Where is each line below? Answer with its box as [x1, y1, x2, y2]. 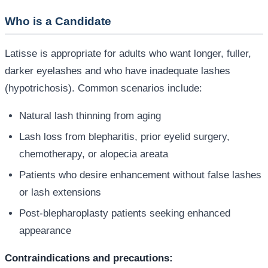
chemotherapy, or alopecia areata [19, 148, 168, 160]
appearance [19, 224, 71, 236]
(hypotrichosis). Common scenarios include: [5, 82, 202, 94]
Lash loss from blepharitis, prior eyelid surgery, [19, 130, 230, 142]
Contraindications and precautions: [5, 252, 173, 264]
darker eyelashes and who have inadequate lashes [5, 65, 230, 77]
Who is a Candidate [5, 14, 111, 28]
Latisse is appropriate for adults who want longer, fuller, [5, 47, 251, 59]
